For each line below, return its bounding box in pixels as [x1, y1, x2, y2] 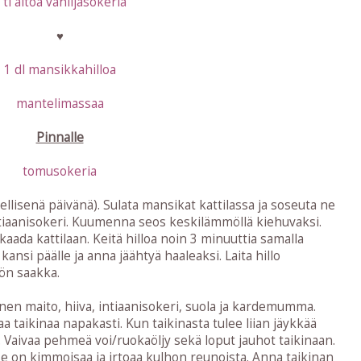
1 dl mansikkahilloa [3, 61, 116, 79]
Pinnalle [35, 129, 84, 147]
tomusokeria [23, 163, 97, 180]
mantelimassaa [15, 95, 104, 113]
